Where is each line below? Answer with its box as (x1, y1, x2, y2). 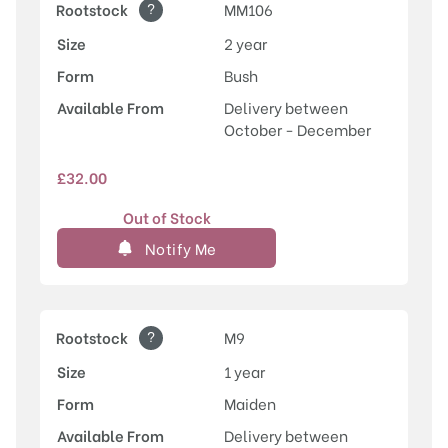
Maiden (224, 392, 276, 415)
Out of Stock (122, 206, 211, 229)
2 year (224, 32, 267, 55)
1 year (224, 360, 265, 383)
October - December (224, 118, 371, 141)
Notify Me (145, 237, 217, 260)
